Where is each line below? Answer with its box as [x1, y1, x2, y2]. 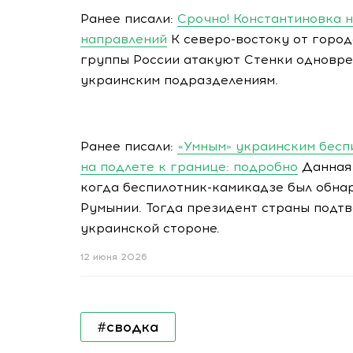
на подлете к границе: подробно [80, 159, 298, 174]
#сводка [97, 318, 159, 336]
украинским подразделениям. [80, 72, 278, 87]
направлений [80, 32, 167, 46]
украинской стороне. [80, 221, 220, 236]
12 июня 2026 [80, 252, 147, 262]
